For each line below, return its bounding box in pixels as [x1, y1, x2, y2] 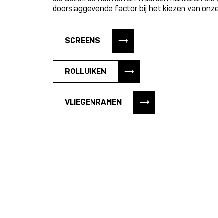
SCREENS [65, 36, 100, 46]
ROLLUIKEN [65, 66, 106, 77]
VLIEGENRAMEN [65, 97, 122, 108]
